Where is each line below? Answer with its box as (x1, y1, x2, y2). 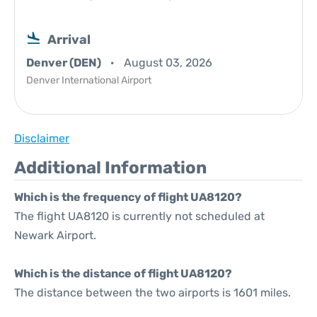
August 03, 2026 (124, 56, 212, 69)
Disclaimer (14, 132, 69, 145)
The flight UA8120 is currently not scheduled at (14, 209, 265, 223)
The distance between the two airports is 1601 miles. (14, 286, 291, 299)
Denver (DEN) (26, 56, 103, 69)
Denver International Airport (26, 74, 151, 86)
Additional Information (14, 158, 207, 178)
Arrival (47, 32, 91, 47)
